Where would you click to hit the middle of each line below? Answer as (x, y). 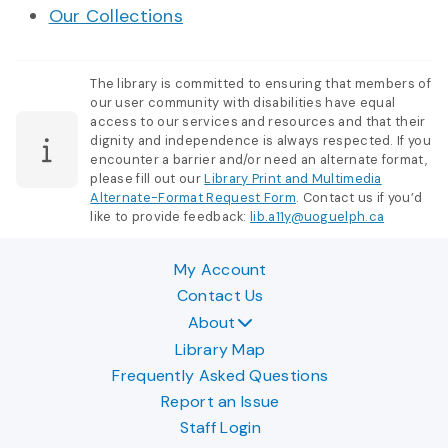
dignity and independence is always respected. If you (260, 140)
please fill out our (147, 178)
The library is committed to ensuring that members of (260, 83)
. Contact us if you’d (359, 197)
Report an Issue (220, 402)
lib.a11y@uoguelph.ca (317, 216)
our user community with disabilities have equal (243, 102)
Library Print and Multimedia (293, 178)
